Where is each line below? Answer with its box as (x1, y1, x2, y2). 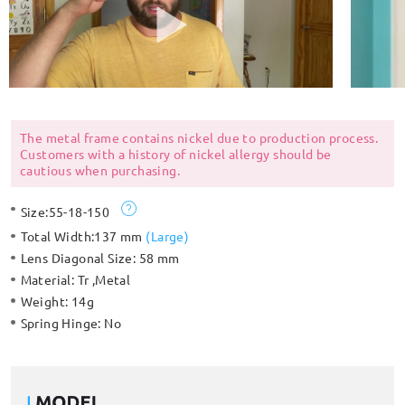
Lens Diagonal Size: (20, 249, 139, 266)
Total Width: (20, 227, 95, 244)
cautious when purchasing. (19, 162, 180, 179)
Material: (20, 270, 78, 287)
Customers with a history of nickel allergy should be (19, 146, 332, 163)
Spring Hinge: (20, 314, 105, 331)
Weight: (20, 292, 71, 309)
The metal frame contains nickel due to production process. (19, 129, 379, 146)
